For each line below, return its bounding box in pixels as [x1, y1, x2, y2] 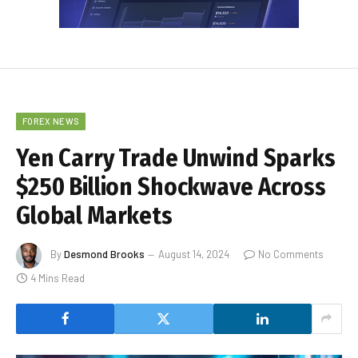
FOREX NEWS [22, 115, 80, 126]
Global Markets [16, 201, 173, 230]
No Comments [258, 247, 324, 261]
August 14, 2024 [158, 247, 229, 261]
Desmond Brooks [64, 247, 145, 261]
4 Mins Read [30, 271, 85, 284]
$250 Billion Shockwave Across [16, 172, 326, 201]
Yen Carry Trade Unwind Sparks [16, 143, 336, 173]
